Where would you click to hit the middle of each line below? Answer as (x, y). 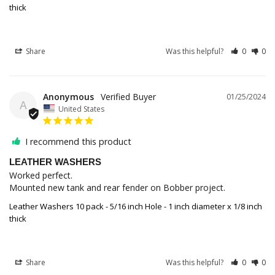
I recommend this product (78, 141)
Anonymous (68, 97)
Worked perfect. (41, 175)
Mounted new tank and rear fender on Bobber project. (117, 187)
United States (81, 109)
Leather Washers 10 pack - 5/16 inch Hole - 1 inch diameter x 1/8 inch (136, 206)
